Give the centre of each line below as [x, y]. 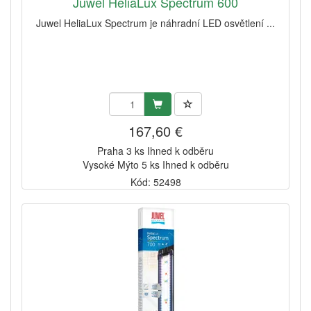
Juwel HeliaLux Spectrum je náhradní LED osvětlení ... [155, 23]
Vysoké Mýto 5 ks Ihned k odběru [155, 165]
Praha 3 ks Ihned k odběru [155, 151]
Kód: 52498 [155, 182]
